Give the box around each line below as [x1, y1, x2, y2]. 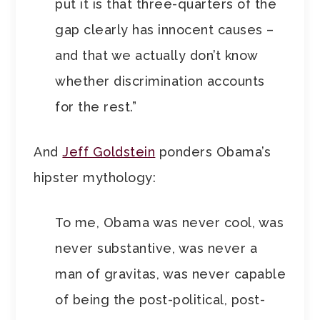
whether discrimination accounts [55, 74, 265, 89]
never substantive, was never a [55, 241, 258, 256]
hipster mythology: [34, 170, 164, 186]
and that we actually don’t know [55, 48, 258, 64]
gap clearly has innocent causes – [55, 22, 274, 38]
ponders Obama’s [155, 144, 271, 160]
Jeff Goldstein [62, 144, 156, 160]
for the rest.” [55, 99, 137, 115]
